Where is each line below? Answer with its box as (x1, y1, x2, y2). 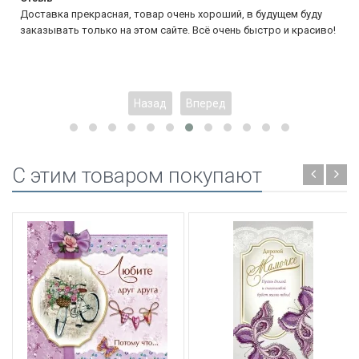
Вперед (185, 96, 226, 110)
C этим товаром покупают (12, 163, 262, 188)
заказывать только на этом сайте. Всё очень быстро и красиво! (20, 23, 336, 36)
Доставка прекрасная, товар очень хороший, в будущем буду (20, 7, 322, 20)
